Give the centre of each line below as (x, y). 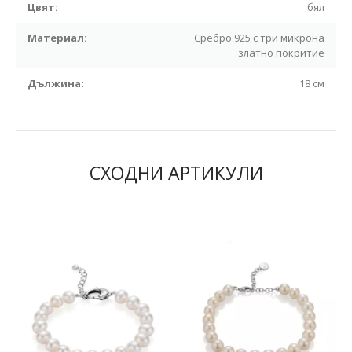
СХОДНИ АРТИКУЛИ (176, 173)
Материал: (57, 38)
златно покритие (281, 53)
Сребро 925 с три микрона (259, 38)
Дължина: (56, 83)
